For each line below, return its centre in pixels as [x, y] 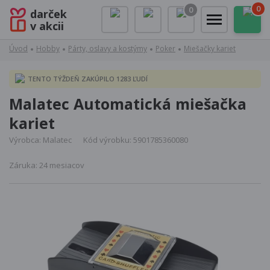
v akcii [47, 26]
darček [49, 14]
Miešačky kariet [210, 49]
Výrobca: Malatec [40, 140]
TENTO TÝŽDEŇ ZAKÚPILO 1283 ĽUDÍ [87, 79]
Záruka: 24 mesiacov [47, 165]
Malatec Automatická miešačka [128, 104]
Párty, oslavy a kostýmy [108, 49]
